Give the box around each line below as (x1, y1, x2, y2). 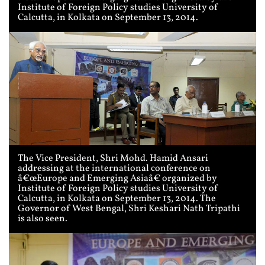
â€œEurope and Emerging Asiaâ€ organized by (18, 172, 217, 186)
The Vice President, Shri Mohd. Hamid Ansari (18, 152, 208, 166)
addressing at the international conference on (18, 162, 211, 176)
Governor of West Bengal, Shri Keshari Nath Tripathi (18, 202, 240, 216)
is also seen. (18, 212, 67, 226)
